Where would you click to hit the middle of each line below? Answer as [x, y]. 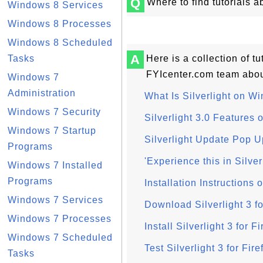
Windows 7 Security [54, 112]
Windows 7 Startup [52, 131]
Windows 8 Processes [60, 24]
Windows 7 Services [55, 200]
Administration [42, 93]
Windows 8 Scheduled [60, 43]
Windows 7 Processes [60, 219]
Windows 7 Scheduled [60, 237]
